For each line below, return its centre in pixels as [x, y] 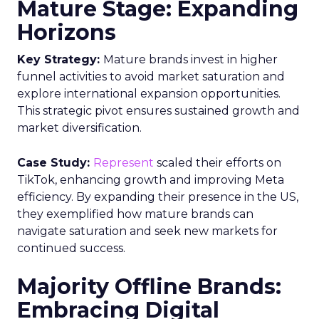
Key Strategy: [60, 59]
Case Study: [55, 162]
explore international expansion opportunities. [149, 93]
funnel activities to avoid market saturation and [151, 76]
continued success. [71, 248]
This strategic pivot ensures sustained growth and [158, 110]
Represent [124, 162]
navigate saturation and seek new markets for [147, 231]
